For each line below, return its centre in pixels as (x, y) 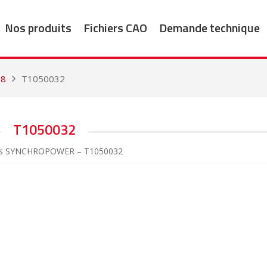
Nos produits (38, 27)
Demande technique (209, 27)
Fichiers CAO (115, 27)
